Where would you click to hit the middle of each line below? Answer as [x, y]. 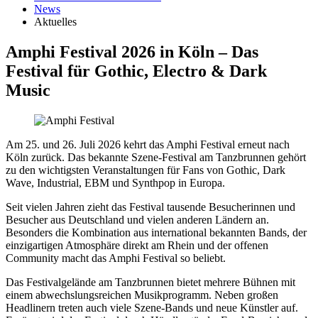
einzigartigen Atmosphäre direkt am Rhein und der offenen [137, 245]
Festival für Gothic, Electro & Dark [136, 71]
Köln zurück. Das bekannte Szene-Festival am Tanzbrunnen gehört [156, 157]
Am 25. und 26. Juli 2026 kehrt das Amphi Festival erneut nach [148, 144]
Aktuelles [55, 22]
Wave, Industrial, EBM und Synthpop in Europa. [115, 182]
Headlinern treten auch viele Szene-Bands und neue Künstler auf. [152, 307]
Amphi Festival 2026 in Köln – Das [132, 51]
